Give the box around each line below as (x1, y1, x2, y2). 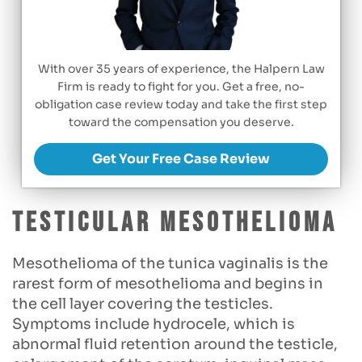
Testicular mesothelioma (12, 206, 338, 240)
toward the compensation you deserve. (68, 115, 294, 130)
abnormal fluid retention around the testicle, (12, 335, 338, 354)
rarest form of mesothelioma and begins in (12, 275, 323, 293)
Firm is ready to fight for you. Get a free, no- (57, 79, 305, 95)
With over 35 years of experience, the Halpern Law (37, 61, 325, 77)
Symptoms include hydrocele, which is (12, 315, 295, 334)
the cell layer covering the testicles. (12, 295, 273, 314)
